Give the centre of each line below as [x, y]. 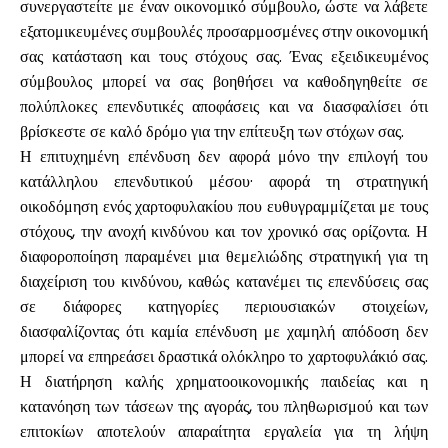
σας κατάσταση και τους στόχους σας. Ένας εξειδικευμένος [224, 56]
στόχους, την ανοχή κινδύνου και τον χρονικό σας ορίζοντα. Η [224, 231]
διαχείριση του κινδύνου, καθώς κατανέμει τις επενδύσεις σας [224, 281]
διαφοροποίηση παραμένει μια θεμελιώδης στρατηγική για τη [224, 256]
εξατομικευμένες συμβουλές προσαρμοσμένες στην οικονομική [224, 31]
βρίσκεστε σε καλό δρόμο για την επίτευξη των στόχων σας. [212, 131]
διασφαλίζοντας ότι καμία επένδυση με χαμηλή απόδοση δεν [224, 331]
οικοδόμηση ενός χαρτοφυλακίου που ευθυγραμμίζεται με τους [224, 206]
